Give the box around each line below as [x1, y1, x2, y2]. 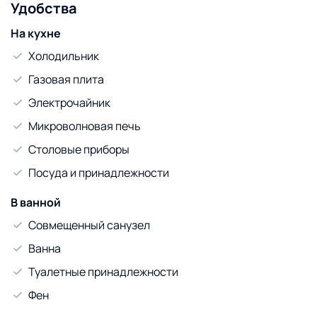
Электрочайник [28, 94, 110, 110]
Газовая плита [28, 71, 104, 87]
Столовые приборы [28, 141, 129, 157]
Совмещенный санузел [28, 217, 150, 233]
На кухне [11, 25, 61, 41]
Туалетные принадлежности [28, 263, 178, 279]
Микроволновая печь [28, 117, 141, 134]
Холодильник [28, 47, 99, 64]
